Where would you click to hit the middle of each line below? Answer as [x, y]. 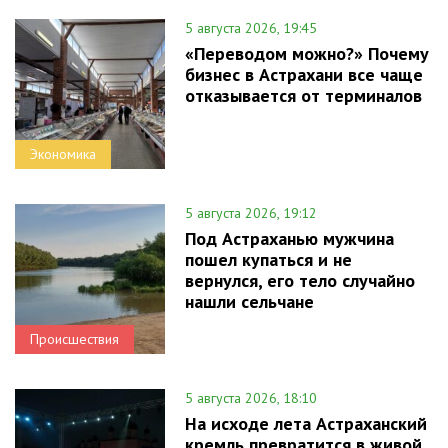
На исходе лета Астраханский [306, 424]
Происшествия [74, 339]
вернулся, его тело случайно [300, 281]
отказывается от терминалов [303, 96]
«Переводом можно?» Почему [307, 54]
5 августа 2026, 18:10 [251, 398]
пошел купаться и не [268, 260]
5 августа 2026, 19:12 [251, 213]
